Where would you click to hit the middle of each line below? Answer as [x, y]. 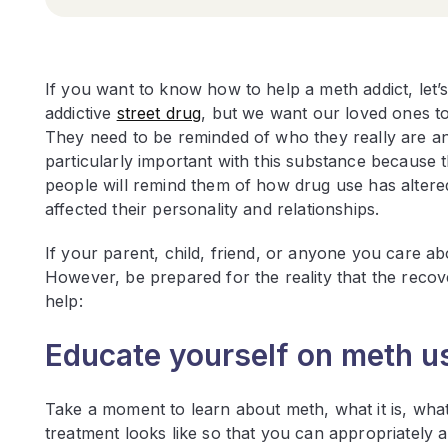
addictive [81, 113]
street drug [159, 113]
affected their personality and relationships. [215, 209]
